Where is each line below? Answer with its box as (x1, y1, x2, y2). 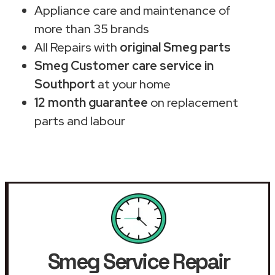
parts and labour (34, 112, 125, 129)
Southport (34, 76, 95, 92)
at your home (95, 76, 171, 92)
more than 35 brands (34, 20, 149, 37)
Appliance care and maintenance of (34, 2, 231, 18)
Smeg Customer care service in (34, 57, 214, 74)
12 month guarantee (34, 94, 148, 110)
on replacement (148, 94, 238, 110)
